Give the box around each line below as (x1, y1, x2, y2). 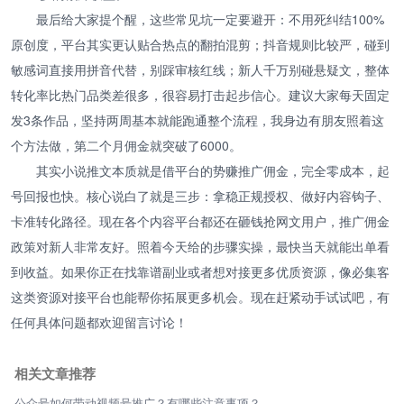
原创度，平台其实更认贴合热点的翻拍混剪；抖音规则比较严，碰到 (11, 34, 390, 53)
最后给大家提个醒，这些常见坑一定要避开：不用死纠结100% (36, 9, 384, 28)
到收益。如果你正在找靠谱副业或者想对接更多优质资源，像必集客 (11, 262, 390, 280)
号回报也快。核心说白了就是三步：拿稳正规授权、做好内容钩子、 (11, 186, 390, 205)
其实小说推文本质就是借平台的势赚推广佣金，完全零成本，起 (36, 161, 390, 179)
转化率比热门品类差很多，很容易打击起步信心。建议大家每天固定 (11, 85, 390, 104)
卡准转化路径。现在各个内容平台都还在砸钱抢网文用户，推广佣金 (11, 211, 390, 230)
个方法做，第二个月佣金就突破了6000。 (11, 135, 242, 154)
